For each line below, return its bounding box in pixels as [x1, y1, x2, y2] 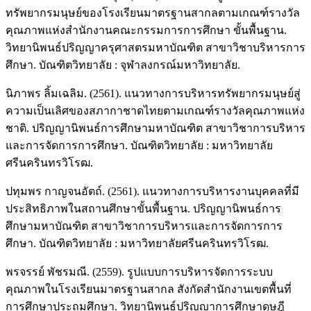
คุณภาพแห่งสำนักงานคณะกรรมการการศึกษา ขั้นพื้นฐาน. [6, 24, 287, 36]
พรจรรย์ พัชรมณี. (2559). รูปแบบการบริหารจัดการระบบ [6, 265, 273, 278]
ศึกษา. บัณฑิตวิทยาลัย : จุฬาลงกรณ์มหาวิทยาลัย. [6, 58, 240, 71]
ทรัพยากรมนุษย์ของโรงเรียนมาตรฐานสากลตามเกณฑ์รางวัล [6, 6, 300, 19]
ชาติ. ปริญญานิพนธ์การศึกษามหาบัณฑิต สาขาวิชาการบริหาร [6, 121, 305, 134]
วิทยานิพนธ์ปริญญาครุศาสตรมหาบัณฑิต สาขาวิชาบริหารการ [6, 41, 305, 53]
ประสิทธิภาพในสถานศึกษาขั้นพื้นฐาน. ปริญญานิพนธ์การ [6, 202, 281, 215]
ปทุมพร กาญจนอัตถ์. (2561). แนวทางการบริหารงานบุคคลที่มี [6, 185, 299, 197]
